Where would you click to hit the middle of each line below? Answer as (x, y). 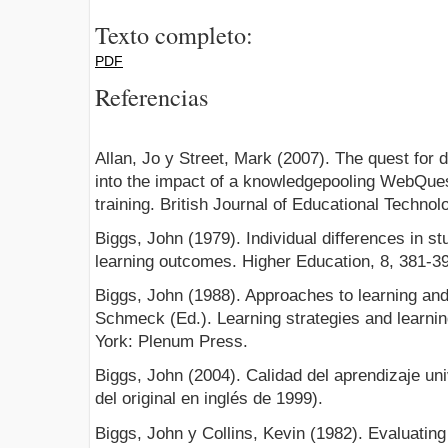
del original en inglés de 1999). (209, 399)
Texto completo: (174, 34)
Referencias (151, 97)
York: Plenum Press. (171, 342)
